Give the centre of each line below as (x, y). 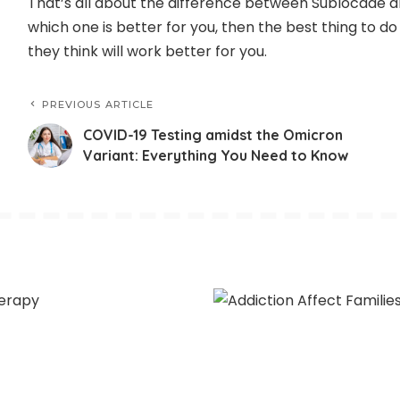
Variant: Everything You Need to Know (215, 156)
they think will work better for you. (147, 52)
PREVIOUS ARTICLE (98, 105)
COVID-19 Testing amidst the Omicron (212, 135)
